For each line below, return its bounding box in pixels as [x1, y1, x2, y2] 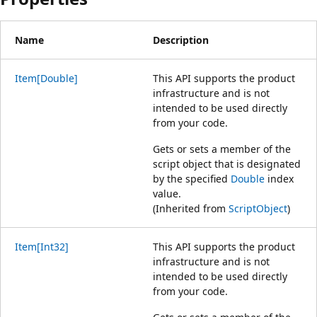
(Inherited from [153, 201, 229, 215]
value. [153, 186, 181, 200]
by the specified [153, 171, 231, 185]
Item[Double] [15, 71, 78, 85]
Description [153, 33, 209, 47]
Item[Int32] [15, 239, 69, 253]
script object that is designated [153, 156, 301, 171]
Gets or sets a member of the [153, 142, 291, 156]
